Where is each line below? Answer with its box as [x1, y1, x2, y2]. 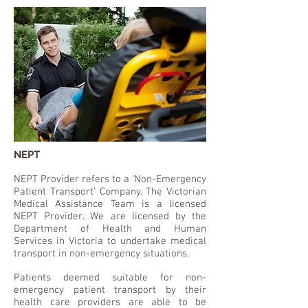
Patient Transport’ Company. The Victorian [14, 186, 206, 199]
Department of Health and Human [14, 223, 206, 236]
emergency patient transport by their [14, 284, 206, 297]
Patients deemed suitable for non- [14, 272, 206, 285]
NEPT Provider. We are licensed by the [14, 210, 206, 223]
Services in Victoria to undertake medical [14, 235, 206, 248]
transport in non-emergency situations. [14, 247, 189, 261]
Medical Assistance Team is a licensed [14, 198, 206, 211]
